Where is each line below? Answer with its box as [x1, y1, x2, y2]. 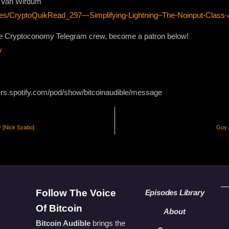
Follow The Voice [35, 187, 116, 198]
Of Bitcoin [35, 202, 82, 214]
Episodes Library [145, 188, 204, 197]
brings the [90, 218, 125, 227]
